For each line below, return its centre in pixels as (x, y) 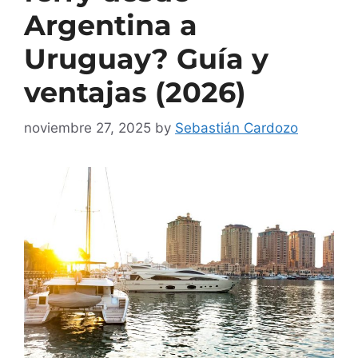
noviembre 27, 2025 (88, 128)
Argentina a (111, 25)
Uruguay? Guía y (146, 58)
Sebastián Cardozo (237, 128)
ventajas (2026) (135, 92)
